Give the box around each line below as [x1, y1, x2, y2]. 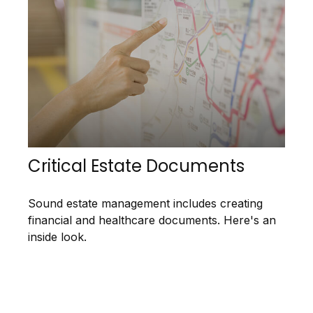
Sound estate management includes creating [28, 196, 263, 211]
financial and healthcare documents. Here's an [28, 213, 276, 228]
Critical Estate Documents [28, 154, 245, 178]
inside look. [28, 230, 87, 245]
